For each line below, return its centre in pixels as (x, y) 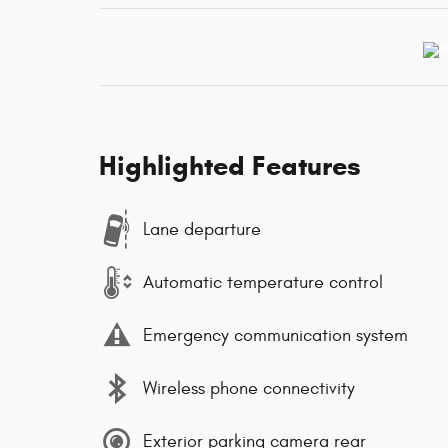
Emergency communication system (275, 335)
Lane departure (202, 229)
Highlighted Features (230, 166)
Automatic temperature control (263, 282)
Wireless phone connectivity (249, 388)
